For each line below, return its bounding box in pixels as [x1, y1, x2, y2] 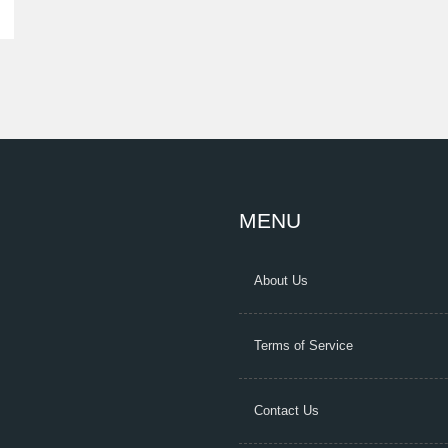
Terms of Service [254, 338, 353, 354]
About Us [254, 273, 308, 289]
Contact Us [254, 403, 319, 419]
